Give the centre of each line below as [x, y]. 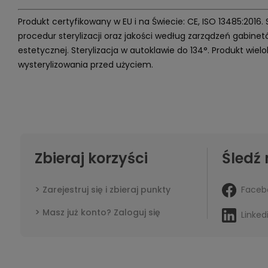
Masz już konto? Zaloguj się [101, 212]
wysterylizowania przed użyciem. [85, 64]
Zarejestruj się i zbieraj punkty [106, 189]
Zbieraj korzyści [91, 158]
